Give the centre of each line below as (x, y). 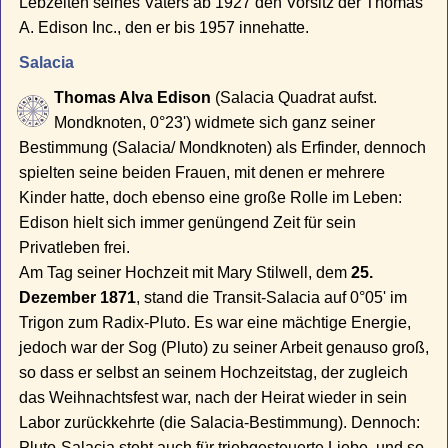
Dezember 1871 (78, 298)
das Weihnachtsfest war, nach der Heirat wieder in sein (213, 398)
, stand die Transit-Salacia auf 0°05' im (272, 298)
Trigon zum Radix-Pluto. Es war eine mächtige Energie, (215, 323)
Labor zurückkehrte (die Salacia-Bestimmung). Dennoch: (220, 423)
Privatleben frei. (75, 248)
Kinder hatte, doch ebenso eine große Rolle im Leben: (211, 198)
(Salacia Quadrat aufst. (294, 98)
